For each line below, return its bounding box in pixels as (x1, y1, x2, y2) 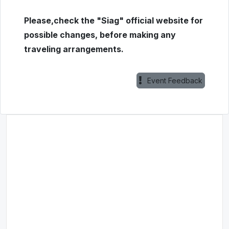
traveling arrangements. (24, 44, 124, 54)
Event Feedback (147, 76, 202, 85)
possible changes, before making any (24, 30, 176, 40)
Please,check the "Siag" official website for (24, 15, 203, 26)
